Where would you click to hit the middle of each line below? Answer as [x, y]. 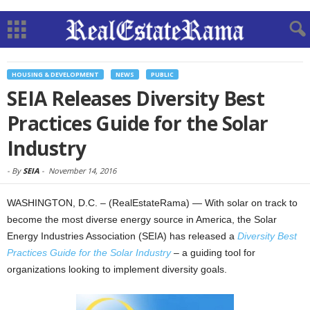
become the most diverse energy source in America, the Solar [142, 219]
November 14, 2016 [82, 171]
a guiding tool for [219, 253]
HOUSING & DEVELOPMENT [55, 74]
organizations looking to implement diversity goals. [117, 269]
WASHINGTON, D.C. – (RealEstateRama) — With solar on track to [152, 203]
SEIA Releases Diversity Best [136, 98]
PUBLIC [162, 74]
